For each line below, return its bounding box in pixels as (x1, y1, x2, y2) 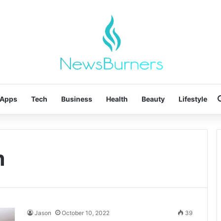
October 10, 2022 (62, 209, 110, 217)
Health (106, 94, 128, 103)
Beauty (141, 94, 165, 103)
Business (61, 94, 92, 103)
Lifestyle (178, 94, 207, 103)
